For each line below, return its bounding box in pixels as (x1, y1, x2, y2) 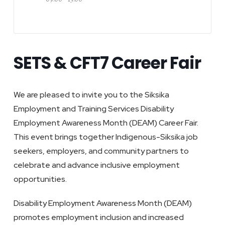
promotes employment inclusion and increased (13, 212, 184, 222)
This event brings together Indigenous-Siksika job (13, 132, 198, 142)
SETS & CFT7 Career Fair (13, 51, 201, 75)
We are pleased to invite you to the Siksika (13, 89, 169, 100)
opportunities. (13, 174, 67, 184)
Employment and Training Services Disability (13, 103, 174, 114)
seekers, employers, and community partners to (13, 146, 189, 156)
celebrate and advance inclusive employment (13, 160, 180, 170)
